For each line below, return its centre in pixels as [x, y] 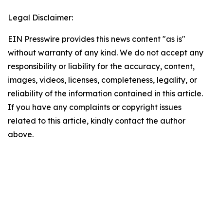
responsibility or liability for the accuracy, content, [101, 66]
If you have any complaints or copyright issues [95, 107]
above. [21, 135]
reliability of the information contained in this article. [105, 94]
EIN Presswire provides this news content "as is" [97, 39]
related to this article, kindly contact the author [97, 121]
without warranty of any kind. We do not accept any [106, 53]
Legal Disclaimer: [40, 18]
